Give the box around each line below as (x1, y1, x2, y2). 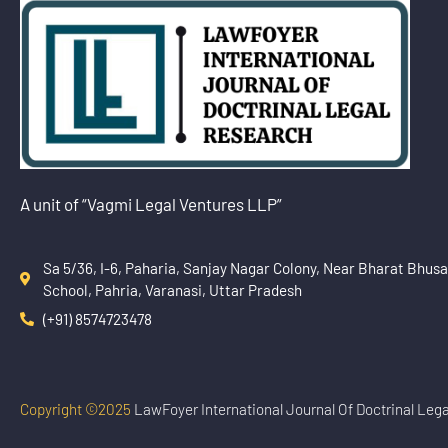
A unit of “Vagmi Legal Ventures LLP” (20, 193, 282, 214)
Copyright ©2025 (20, 399, 134, 418)
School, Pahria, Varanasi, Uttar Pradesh (42, 280, 302, 299)
